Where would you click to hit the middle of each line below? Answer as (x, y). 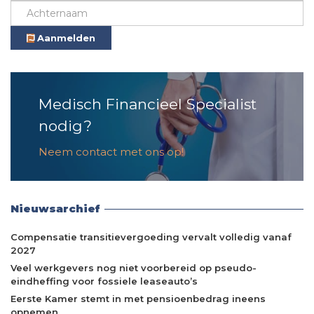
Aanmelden (65, 38)
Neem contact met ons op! (111, 152)
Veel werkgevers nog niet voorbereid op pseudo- (134, 268)
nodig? (65, 126)
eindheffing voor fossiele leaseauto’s (104, 281)
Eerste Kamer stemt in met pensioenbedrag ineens (138, 299)
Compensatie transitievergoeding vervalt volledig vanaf (151, 237)
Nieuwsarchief (55, 209)
